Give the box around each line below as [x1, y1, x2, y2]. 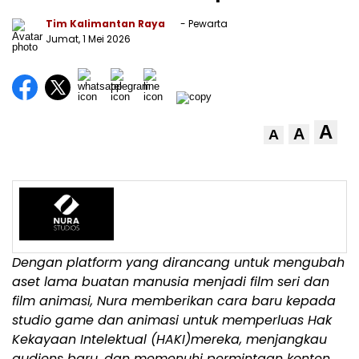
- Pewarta [178, 16, 228, 30]
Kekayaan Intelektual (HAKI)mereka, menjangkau [12, 329, 327, 349]
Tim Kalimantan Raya [46, 16, 165, 30]
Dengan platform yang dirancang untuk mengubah [12, 252, 345, 272]
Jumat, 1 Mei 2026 [46, 31, 131, 46]
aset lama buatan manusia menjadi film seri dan [12, 272, 329, 291]
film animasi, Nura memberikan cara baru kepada [12, 291, 336, 310]
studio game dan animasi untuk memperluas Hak [12, 310, 332, 329]
